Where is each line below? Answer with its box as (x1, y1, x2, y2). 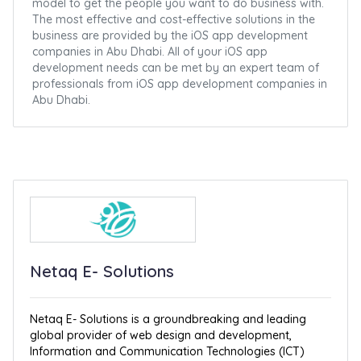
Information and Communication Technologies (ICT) (30, 344, 305, 359)
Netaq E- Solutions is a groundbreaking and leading (30, 312, 307, 326)
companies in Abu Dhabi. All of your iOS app (32, 44, 268, 59)
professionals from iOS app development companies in (32, 77, 328, 91)
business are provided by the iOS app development (32, 28, 309, 43)
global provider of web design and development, (30, 328, 293, 342)
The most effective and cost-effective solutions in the (32, 12, 316, 27)
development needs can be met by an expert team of (32, 60, 320, 75)
